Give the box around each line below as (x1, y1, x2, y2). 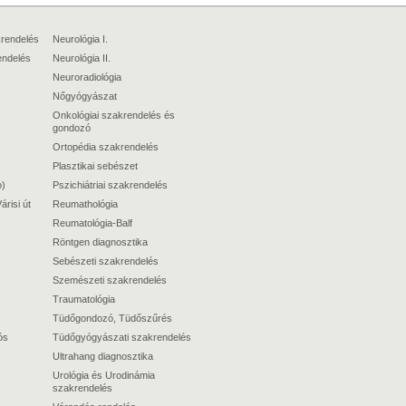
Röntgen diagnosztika (53, 237, 148, 247)
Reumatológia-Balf (53, 217, 132, 228)
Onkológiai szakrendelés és (53, 110, 175, 121)
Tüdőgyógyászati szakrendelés (53, 332, 191, 343)
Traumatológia (53, 294, 115, 304)
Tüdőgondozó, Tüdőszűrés (53, 313, 172, 324)
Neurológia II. (53, 53, 111, 63)
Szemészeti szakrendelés (53, 275, 167, 285)
